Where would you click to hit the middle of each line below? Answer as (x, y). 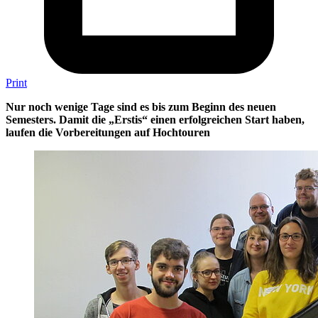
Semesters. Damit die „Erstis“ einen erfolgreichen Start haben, (155, 119)
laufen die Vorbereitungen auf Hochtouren (108, 132)
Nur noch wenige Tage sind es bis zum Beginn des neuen (141, 106)
